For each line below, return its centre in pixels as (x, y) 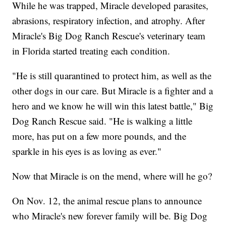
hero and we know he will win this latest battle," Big (113, 106)
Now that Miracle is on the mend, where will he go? (112, 176)
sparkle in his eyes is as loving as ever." (87, 151)
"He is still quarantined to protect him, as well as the (112, 76)
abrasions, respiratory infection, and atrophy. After (109, 21)
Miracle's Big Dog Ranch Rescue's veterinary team (109, 36)
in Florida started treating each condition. (91, 51)
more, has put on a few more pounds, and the (99, 136)
